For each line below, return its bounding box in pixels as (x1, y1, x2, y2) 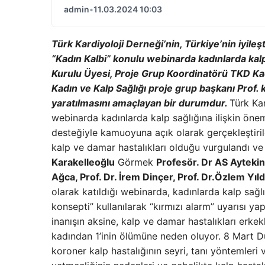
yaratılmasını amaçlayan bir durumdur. (51, 96, 230, 109)
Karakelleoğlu (51, 156, 115, 168)
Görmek (115, 156, 156, 168)
